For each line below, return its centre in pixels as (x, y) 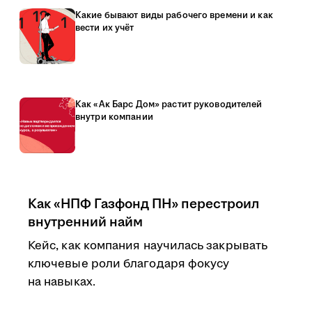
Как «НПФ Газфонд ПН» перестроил (143, 204)
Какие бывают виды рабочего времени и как (174, 15)
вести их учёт (105, 28)
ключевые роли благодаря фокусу (129, 264)
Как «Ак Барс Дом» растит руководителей (169, 104)
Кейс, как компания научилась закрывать (148, 246)
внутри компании (114, 117)
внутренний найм (85, 222)
